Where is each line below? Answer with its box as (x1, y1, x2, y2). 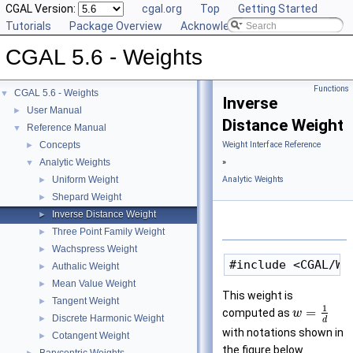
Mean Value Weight (52, 278, 136, 289)
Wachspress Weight (52, 243, 137, 255)
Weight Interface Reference (222, 139, 321, 150)
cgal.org (142, 2, 182, 15)
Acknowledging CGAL (180, 20, 286, 32)
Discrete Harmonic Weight (52, 313, 164, 324)
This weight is (222, 289, 293, 303)
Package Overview (69, 20, 162, 32)
